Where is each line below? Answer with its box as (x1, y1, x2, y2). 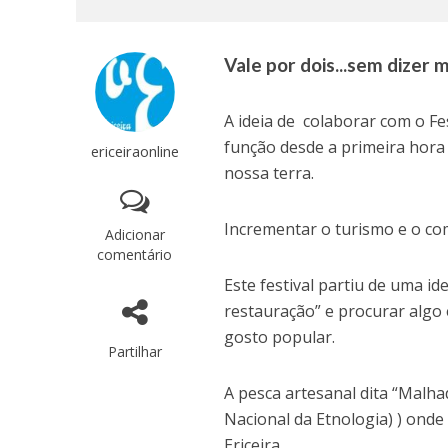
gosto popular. (224, 326, 336, 348)
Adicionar (104, 225, 165, 244)
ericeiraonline (90, 141, 179, 161)
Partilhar (107, 342, 162, 361)
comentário (97, 245, 173, 264)
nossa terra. (224, 162, 315, 184)
